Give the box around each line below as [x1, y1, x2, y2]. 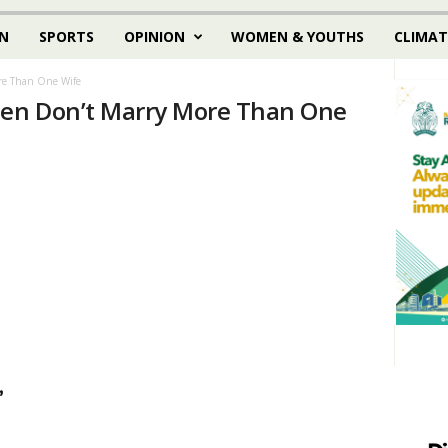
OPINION [123, 27, 185, 46]
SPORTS [38, 27, 94, 46]
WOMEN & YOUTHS [230, 27, 364, 46]
